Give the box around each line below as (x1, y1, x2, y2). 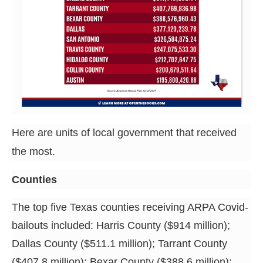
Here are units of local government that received (12, 126, 237, 139)
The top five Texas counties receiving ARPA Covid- (12, 201, 248, 213)
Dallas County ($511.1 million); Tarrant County (12, 237, 227, 249)
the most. (12, 145, 55, 157)
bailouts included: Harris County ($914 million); (12, 219, 230, 231)
